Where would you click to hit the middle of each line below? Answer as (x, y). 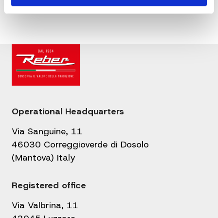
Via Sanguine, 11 (47, 132)
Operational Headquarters (68, 112)
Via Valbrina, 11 (45, 206)
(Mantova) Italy (44, 158)
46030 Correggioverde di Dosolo (80, 145)
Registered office (49, 186)
